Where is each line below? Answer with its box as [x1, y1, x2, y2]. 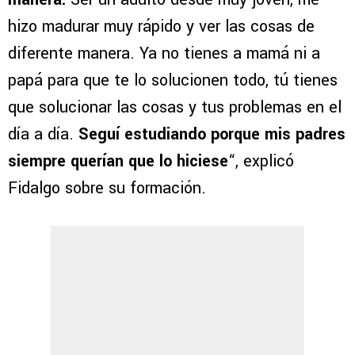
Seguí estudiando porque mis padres [78, 122, 345, 146]
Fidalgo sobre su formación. [8, 176, 206, 200]
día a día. [8, 122, 78, 146]
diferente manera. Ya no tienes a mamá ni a [8, 41, 320, 65]
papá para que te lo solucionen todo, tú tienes [8, 68, 338, 92]
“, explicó [228, 149, 294, 173]
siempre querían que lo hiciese [8, 149, 228, 173]
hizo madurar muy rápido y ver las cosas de [8, 14, 315, 38]
